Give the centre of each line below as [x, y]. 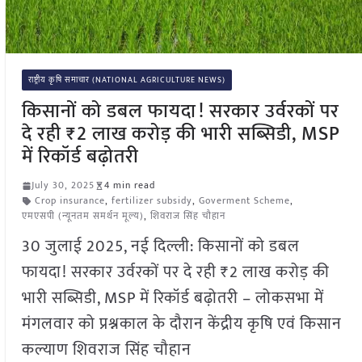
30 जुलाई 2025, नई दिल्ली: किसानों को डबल [160, 247]
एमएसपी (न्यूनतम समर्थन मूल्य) [82, 216]
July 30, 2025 [63, 185]
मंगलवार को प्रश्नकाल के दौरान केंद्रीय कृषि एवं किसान [181, 324]
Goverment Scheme [244, 201]
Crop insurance [69, 201]
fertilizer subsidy [152, 201]
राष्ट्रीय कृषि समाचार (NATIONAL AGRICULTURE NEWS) [126, 80]
